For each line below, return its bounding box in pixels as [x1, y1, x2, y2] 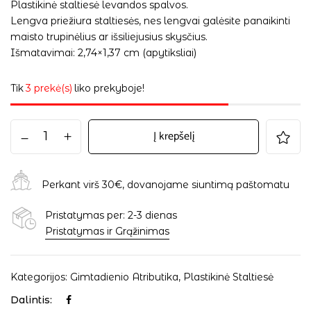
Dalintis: [10, 293, 52, 306]
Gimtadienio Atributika [70, 270, 178, 283]
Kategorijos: [10, 270, 70, 283]
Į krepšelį [153, 126, 194, 146]
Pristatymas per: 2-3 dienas [45, 208, 177, 221]
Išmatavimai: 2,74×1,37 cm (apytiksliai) [10, 46, 196, 59]
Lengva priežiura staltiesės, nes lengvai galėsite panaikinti [10, 14, 290, 27]
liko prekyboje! [74, 81, 144, 94]
